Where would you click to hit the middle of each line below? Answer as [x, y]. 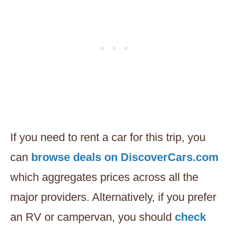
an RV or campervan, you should [93, 217]
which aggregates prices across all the [104, 177]
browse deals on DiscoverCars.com [125, 157]
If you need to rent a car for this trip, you [108, 137]
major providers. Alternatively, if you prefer [113, 197]
